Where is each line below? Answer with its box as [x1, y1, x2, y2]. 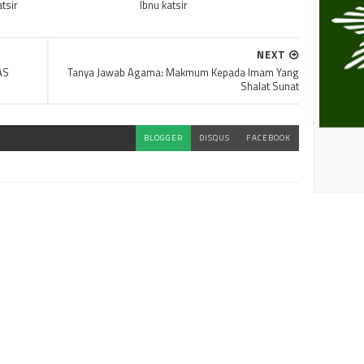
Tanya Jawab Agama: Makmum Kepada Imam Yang [67, 64, 299, 80]
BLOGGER [144, 132, 183, 144]
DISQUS [199, 132, 230, 144]
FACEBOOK [246, 132, 291, 144]
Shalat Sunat [240, 78, 299, 94]
